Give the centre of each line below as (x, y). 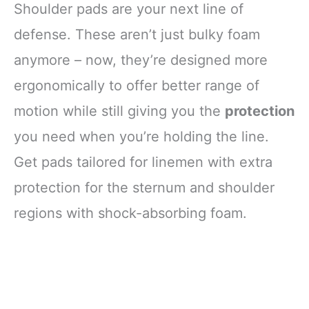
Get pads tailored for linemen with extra (143, 162)
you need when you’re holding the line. (141, 137)
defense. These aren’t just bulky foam (137, 35)
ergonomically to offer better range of (137, 86)
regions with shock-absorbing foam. (130, 213)
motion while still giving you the (119, 111)
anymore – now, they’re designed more (141, 60)
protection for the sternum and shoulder (144, 188)
